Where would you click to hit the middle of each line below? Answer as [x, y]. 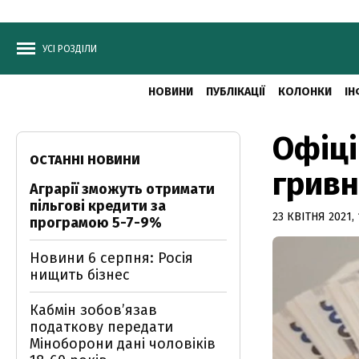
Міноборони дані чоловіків [123, 344]
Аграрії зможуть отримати [122, 189]
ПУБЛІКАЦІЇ [235, 92]
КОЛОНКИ [305, 92]
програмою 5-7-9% [96, 223]
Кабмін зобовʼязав [93, 310]
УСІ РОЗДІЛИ [70, 49]
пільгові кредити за [98, 206]
